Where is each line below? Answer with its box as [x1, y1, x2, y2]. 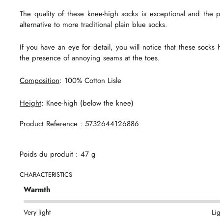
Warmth [24, 184, 51, 195]
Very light [24, 207, 51, 217]
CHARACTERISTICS [20, 169, 72, 179]
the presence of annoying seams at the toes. [20, 52, 163, 63]
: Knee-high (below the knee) [41, 97, 134, 109]
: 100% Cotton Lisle [59, 75, 121, 86]
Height [20, 97, 41, 109]
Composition [20, 75, 59, 86]
